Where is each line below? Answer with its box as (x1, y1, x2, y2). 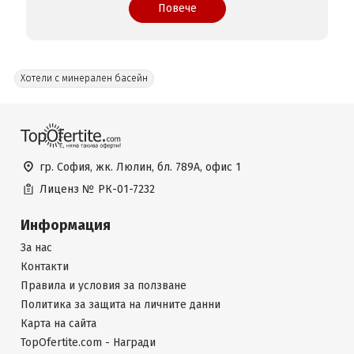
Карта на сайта (21, 317, 96, 330)
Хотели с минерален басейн (20, 73, 148, 84)
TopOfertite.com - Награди (21, 336, 156, 349)
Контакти (21, 260, 69, 273)
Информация (21, 217, 111, 234)
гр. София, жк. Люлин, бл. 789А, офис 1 (40, 160, 241, 174)
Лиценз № (40, 183, 98, 196)
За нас (21, 241, 52, 254)
